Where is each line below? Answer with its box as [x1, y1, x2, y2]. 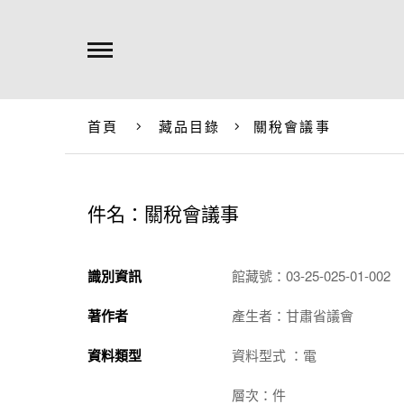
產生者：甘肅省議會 [232, 306, 353, 325]
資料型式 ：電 [232, 345, 317, 364]
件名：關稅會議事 [87, 199, 239, 226]
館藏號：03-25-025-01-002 [232, 266, 390, 285]
